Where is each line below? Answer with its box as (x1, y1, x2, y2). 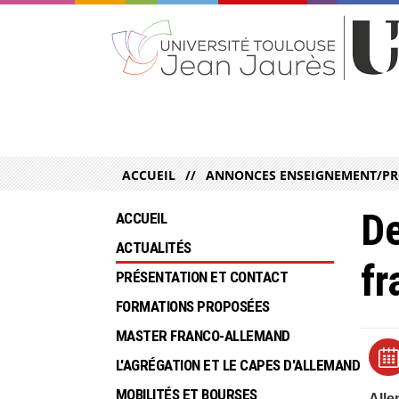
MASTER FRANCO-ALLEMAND (116, 327, 290, 346)
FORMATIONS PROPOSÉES (116, 297, 270, 316)
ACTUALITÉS (116, 239, 191, 257)
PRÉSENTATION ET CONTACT (116, 268, 289, 287)
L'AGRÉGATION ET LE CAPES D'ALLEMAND (116, 356, 361, 375)
